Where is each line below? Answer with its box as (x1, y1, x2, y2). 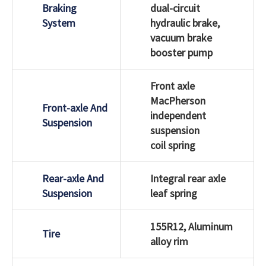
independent (150, 108, 206, 122)
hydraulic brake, (150, 15, 220, 30)
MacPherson (150, 93, 205, 107)
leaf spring (150, 186, 197, 200)
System (42, 15, 75, 30)
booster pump (150, 45, 213, 59)
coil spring (150, 138, 195, 152)
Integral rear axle (150, 171, 226, 185)
